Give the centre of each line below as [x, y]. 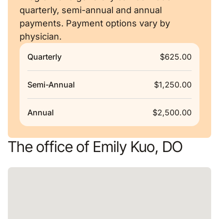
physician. [41, 36]
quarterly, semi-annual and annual [91, 10]
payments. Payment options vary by [95, 23]
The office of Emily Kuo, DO [95, 146]
